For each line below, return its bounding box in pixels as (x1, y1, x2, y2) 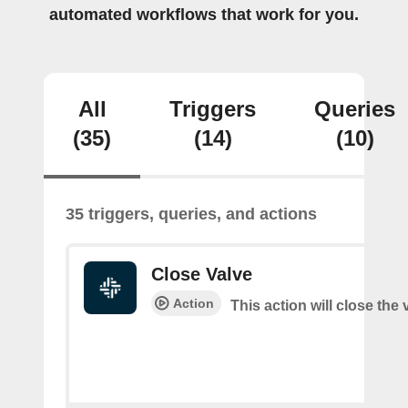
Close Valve (151, 264, 252, 284)
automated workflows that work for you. (49, 5, 359, 24)
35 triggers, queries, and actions (66, 205, 317, 223)
